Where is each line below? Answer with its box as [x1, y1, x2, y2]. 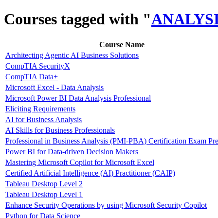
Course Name [99, 40, 145, 49]
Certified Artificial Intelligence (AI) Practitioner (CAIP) [5, 168, 175, 177]
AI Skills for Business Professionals [5, 126, 115, 134]
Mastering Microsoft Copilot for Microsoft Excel [5, 158, 154, 166]
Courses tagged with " [4, 10, 151, 28]
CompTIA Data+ [5, 72, 58, 81]
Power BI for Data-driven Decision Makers [5, 147, 138, 156]
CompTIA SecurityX [5, 61, 70, 70]
